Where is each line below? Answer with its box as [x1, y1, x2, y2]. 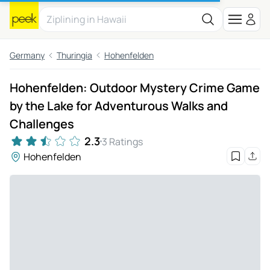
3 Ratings [102, 134, 143, 148]
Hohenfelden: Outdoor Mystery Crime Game [10, 80, 260, 96]
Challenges [10, 116, 74, 132]
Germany [10, 49, 45, 61]
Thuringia [57, 49, 92, 61]
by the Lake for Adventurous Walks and [10, 98, 228, 114]
